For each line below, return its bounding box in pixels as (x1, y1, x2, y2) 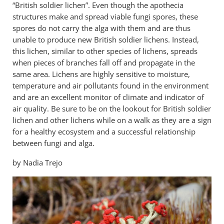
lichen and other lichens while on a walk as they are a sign (12, 115, 211, 125)
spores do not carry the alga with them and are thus (12, 23, 190, 33)
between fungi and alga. (12, 138, 96, 148)
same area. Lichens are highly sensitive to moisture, (12, 69, 190, 79)
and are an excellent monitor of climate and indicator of (12, 92, 204, 102)
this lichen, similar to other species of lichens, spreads (12, 46, 197, 56)
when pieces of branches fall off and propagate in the (12, 57, 195, 67)
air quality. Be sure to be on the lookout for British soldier (12, 103, 211, 113)
